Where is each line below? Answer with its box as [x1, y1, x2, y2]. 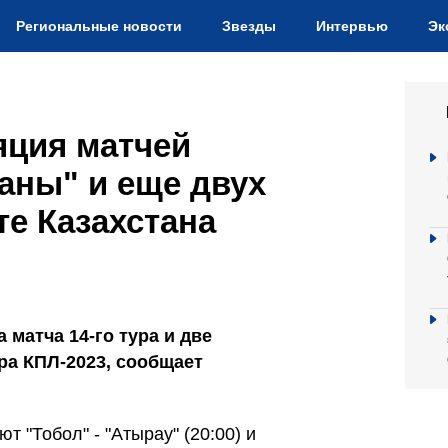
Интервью [316, 18, 388, 34]
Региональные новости [16, 18, 182, 34]
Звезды [222, 18, 276, 34]
